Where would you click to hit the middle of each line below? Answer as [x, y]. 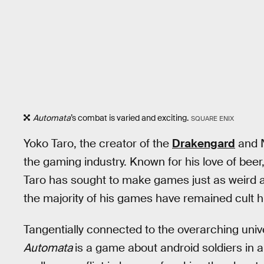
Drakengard [204, 144]
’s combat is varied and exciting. [130, 118]
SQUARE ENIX [212, 118]
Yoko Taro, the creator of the [98, 144]
